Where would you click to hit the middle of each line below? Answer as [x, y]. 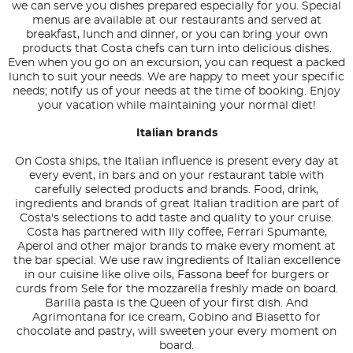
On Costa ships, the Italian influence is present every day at [176, 162]
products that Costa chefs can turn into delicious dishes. [176, 49]
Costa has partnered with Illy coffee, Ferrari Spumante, [176, 233]
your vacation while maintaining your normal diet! [176, 106]
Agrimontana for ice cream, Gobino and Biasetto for [176, 318]
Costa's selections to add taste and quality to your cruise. [176, 219]
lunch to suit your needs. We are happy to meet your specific [176, 78]
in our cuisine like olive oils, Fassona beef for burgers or [176, 275]
